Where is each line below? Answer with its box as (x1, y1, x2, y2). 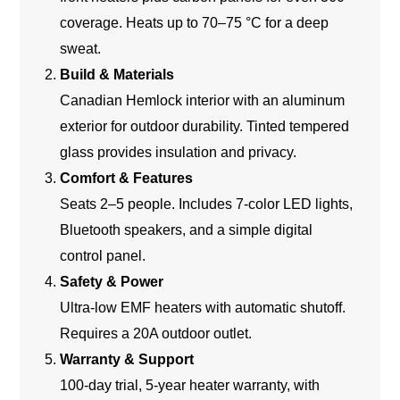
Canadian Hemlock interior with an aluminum (60, 93, 346, 109)
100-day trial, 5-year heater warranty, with (60, 378, 321, 394)
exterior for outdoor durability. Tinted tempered (60, 119, 350, 135)
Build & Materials (60, 67, 175, 83)
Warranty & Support (60, 352, 195, 368)
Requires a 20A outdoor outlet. (60, 326, 253, 342)
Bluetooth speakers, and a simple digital (60, 222, 313, 238)
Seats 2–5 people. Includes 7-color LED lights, (60, 196, 354, 212)
